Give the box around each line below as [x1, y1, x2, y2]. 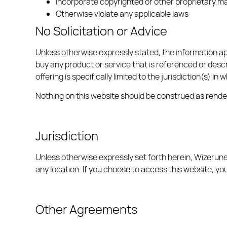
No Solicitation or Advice [35, 22, 167, 39]
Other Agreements [35, 200, 137, 217]
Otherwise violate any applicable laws [56, 8, 188, 19]
